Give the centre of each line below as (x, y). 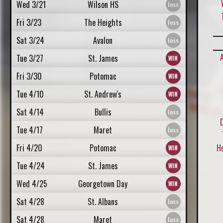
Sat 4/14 (30, 112)
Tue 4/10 (30, 94)
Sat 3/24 (30, 40)
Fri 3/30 (29, 76)
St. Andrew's (103, 94)
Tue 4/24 (31, 166)
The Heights (103, 22)
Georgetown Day (103, 184)
